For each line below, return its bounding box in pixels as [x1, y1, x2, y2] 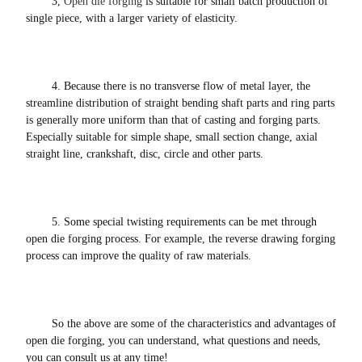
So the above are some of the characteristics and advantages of [52, 318, 336, 330]
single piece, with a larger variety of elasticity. [26, 12, 241, 25]
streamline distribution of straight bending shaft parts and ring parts [26, 97, 335, 110]
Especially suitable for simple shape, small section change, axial [26, 131, 318, 144]
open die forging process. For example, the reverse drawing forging [26, 233, 335, 246]
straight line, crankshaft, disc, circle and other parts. [26, 148, 267, 161]
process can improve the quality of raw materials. [26, 250, 255, 263]
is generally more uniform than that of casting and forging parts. [26, 114, 321, 127]
